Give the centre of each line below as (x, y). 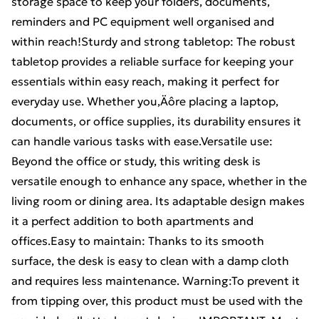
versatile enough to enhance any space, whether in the (159, 181)
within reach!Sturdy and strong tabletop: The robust (153, 41)
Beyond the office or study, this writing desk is (136, 161)
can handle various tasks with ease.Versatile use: (142, 141)
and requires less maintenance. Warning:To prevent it (156, 281)
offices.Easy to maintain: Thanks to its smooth (138, 241)
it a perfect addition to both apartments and (132, 221)
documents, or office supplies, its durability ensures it (156, 121)
